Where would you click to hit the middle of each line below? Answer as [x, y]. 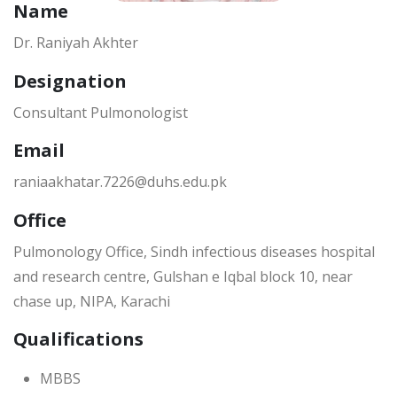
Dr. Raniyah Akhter [76, 43]
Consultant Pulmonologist [101, 112]
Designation [70, 81]
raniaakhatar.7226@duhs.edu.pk [120, 182]
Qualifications [78, 339]
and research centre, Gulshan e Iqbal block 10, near [183, 276]
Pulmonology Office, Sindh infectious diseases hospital [194, 251]
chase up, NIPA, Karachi [92, 301]
